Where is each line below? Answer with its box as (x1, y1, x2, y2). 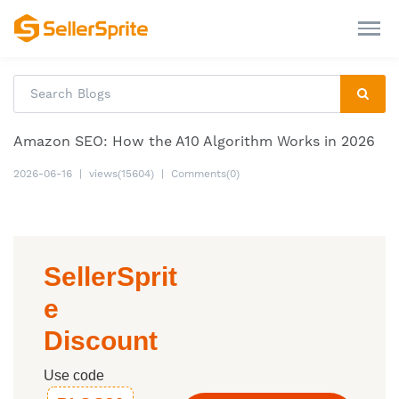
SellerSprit (44, 262, 177, 292)
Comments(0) (171, 167, 240, 181)
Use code (44, 368, 104, 384)
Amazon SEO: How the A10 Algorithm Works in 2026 (13, 133, 375, 151)
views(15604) (89, 167, 154, 181)
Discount (44, 326, 158, 356)
